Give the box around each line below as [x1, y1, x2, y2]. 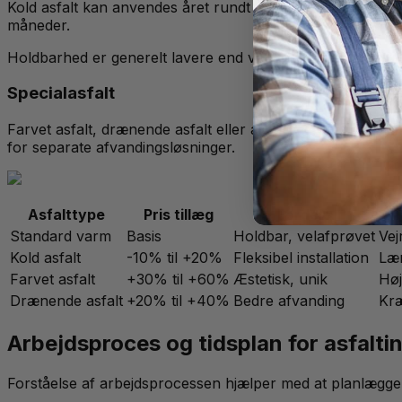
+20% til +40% [127, 292, 230, 310]
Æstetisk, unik [233, 270, 328, 289]
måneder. [7, 15, 70, 34]
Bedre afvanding [233, 292, 345, 310]
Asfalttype [28, 205, 105, 224]
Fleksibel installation [233, 249, 369, 267]
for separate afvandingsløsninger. [7, 138, 235, 157]
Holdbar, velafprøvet [233, 227, 375, 246]
